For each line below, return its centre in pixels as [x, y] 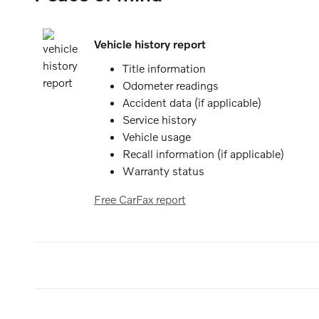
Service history [159, 119]
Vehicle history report [150, 43]
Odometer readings [171, 85]
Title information [164, 68]
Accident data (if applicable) [192, 102]
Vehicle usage [157, 136]
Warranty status [163, 170]
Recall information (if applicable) [203, 153]
